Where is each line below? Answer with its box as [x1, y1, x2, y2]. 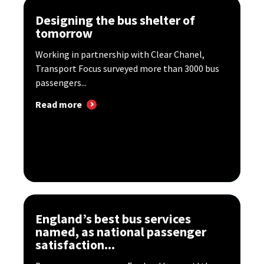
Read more [35, 98, 82, 111]
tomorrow [35, 25, 93, 42]
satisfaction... [35, 236, 115, 253]
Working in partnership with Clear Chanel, [35, 48, 204, 61]
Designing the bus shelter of [35, 12, 195, 29]
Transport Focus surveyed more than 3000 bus [35, 62, 219, 75]
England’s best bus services [35, 210, 191, 227]
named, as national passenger [35, 223, 206, 240]
